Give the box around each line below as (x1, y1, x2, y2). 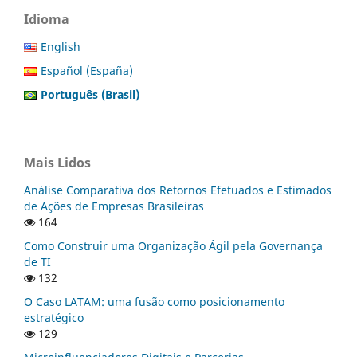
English (41, 38, 80, 54)
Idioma (24, 10, 69, 28)
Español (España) (41, 62, 133, 78)
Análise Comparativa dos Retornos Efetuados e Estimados (24, 182, 331, 198)
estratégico (24, 309, 84, 325)
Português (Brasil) (41, 86, 139, 102)
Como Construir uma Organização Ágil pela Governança (24, 237, 323, 253)
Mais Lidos (24, 153, 91, 171)
